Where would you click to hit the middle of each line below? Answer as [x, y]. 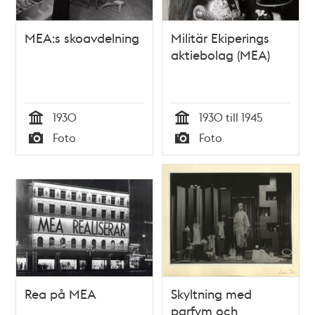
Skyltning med [211, 294]
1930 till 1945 [231, 117]
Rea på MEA [61, 294]
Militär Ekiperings [220, 38]
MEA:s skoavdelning [82, 38]
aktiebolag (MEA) [220, 55]
